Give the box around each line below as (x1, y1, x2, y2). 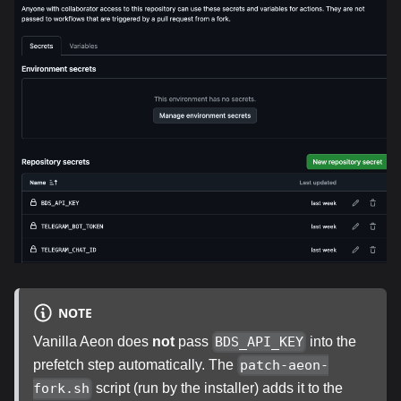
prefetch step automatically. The (33, 356, 237, 372)
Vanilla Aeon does (33, 333, 152, 349)
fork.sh (33, 380, 90, 397)
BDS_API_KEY (215, 333, 304, 350)
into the (306, 333, 357, 349)
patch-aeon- (240, 357, 329, 374)
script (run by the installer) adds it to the (92, 380, 344, 397)
